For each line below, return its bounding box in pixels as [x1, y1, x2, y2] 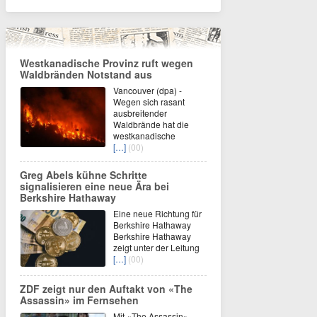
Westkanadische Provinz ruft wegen [20, 55, 193, 70]
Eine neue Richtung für [113, 207, 202, 219]
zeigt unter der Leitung [113, 241, 200, 253]
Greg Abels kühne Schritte [20, 167, 147, 182]
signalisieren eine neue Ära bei [20, 178, 169, 193]
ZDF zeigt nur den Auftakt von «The [20, 281, 192, 296]
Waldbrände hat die [113, 117, 189, 130]
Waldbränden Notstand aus [20, 67, 152, 81]
